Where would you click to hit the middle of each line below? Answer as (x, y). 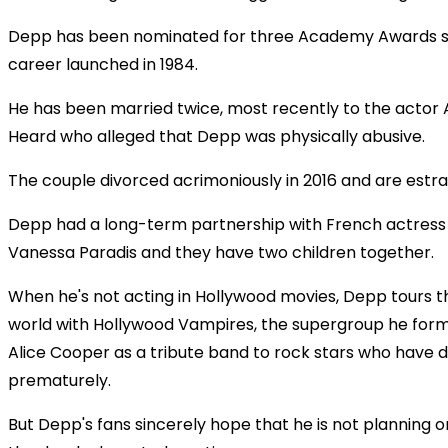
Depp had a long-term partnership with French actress (227, 224)
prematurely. (59, 380)
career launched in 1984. (103, 64)
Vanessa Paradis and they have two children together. (221, 252)
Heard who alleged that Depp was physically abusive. (216, 136)
